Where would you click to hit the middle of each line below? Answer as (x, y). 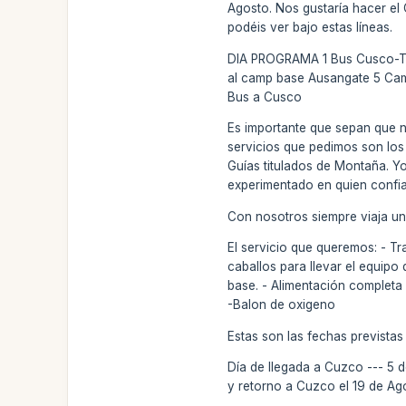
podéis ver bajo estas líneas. (310, 27)
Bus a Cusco (265, 97)
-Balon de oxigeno (282, 304)
